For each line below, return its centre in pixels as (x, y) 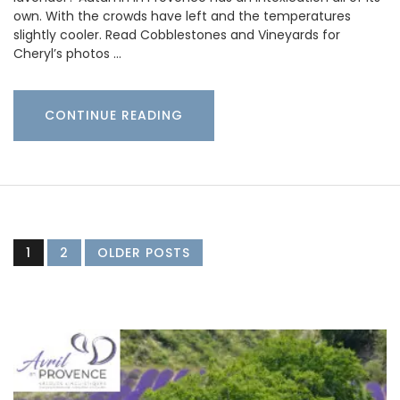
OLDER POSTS (144, 253)
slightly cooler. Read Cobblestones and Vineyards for (177, 35)
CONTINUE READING (114, 116)
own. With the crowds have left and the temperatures (182, 17)
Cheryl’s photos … (67, 54)
